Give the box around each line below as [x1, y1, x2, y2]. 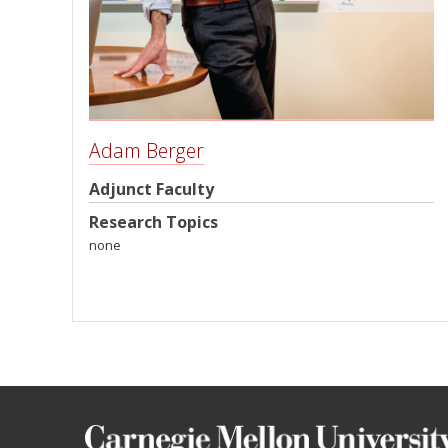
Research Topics [89, 211, 218, 234]
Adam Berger [89, 136, 204, 164]
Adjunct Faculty [89, 177, 214, 200]
